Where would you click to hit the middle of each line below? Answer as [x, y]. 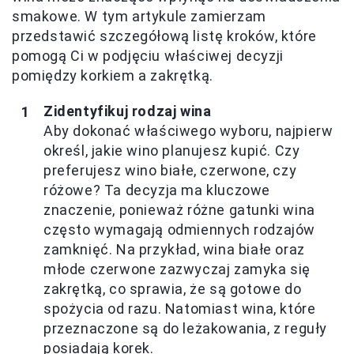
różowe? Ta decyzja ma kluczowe [157, 190]
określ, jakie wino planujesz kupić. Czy [172, 151]
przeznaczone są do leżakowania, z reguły [186, 328]
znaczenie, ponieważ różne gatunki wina [179, 210]
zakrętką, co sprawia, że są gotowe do [173, 289]
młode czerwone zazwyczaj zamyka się [177, 269]
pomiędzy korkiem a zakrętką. [113, 75]
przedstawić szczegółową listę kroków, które [164, 36]
